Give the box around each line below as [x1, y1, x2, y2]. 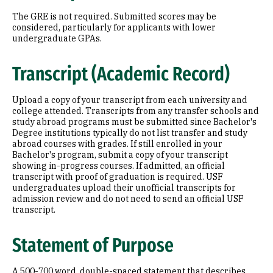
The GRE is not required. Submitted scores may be [12, 11, 216, 22]
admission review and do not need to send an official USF [12, 193, 244, 204]
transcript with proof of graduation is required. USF [12, 171, 223, 182]
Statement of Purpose [12, 233, 174, 257]
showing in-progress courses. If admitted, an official [12, 160, 225, 171]
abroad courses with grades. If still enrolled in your [12, 138, 222, 149]
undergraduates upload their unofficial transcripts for [12, 182, 236, 193]
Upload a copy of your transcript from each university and [12, 94, 247, 105]
